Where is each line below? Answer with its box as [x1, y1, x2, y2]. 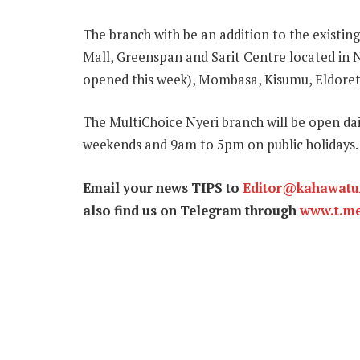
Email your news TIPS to [83, 179, 243, 197]
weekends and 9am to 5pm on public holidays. [83, 136, 358, 154]
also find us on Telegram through [83, 202, 300, 219]
